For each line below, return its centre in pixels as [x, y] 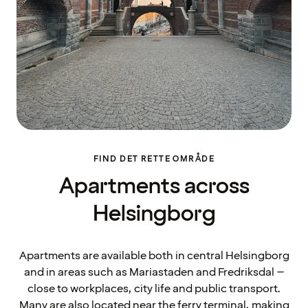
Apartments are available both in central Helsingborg [154, 256]
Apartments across [154, 187]
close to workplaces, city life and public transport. [154, 289]
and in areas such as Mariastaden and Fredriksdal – [154, 273]
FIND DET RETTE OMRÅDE [154, 159]
